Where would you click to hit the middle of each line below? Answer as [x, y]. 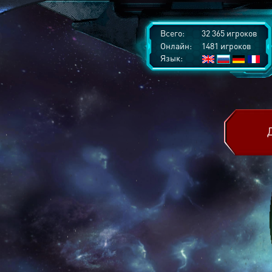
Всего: [172, 33]
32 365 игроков [229, 33]
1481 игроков [226, 46]
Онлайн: [176, 46]
